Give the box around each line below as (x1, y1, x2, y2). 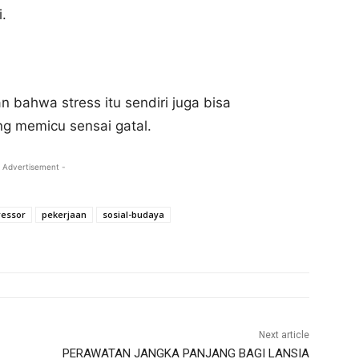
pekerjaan (42, 208, 87, 221)
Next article (258, 329, 309, 341)
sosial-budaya (103, 208, 164, 221)
